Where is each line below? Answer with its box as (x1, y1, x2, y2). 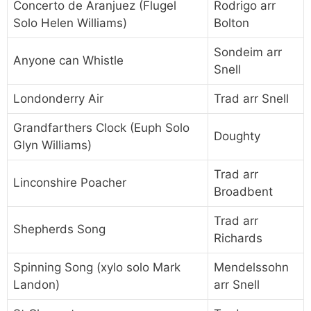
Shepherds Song (13, 221, 106, 236)
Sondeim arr (214, 44, 282, 59)
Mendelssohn (214, 260, 289, 274)
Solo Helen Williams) (13, 15, 127, 30)
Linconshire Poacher (13, 175, 126, 190)
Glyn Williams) (13, 137, 92, 152)
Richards (214, 230, 262, 245)
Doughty (214, 128, 260, 143)
